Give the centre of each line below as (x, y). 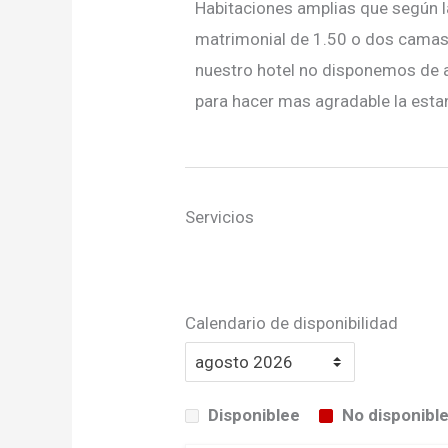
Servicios (220, 217)
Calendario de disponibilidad (292, 323)
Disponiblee (254, 415)
